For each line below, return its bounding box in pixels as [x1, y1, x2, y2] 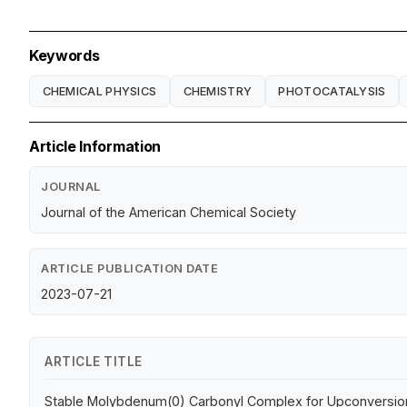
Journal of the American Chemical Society [41, 204, 296, 221]
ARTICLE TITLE [45, 354, 143, 370]
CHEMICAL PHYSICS [42, 84, 157, 98]
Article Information [29, 137, 161, 156]
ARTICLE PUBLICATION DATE [41, 262, 218, 276]
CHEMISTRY [183, 84, 253, 98]
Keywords [29, 46, 100, 65]
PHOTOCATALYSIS [278, 84, 386, 98]
